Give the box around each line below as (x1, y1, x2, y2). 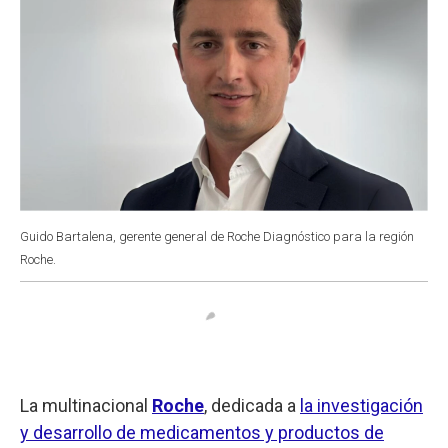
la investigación (300, 394, 423, 416)
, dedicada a (204, 394, 300, 416)
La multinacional (20, 394, 152, 416)
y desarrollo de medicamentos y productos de (20, 421, 384, 443)
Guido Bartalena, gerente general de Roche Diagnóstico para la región (20, 228, 414, 244)
